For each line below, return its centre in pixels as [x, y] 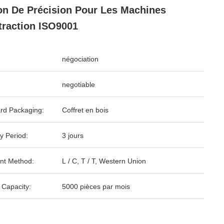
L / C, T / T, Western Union [104, 161]
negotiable [78, 84]
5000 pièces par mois [96, 186]
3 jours [73, 135]
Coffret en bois [85, 110]
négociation [80, 59]
